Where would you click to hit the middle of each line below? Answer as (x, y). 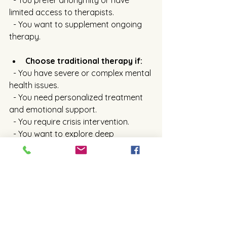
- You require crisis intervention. (71, 122)
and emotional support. (53, 110)
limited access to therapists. (62, 12)
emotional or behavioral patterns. (72, 146)
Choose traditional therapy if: (84, 61)
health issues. (34, 85)
